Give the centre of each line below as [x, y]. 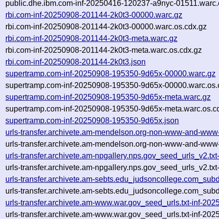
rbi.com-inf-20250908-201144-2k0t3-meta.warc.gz [92, 38]
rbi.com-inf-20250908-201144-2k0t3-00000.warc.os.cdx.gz [106, 26]
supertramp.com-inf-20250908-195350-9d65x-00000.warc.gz [111, 73]
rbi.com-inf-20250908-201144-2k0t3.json [76, 62]
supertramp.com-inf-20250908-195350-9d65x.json [92, 120]
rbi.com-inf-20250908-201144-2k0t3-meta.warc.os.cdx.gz [104, 50]
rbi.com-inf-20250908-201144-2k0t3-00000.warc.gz [94, 15]
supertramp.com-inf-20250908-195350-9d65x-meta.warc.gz [108, 97]
